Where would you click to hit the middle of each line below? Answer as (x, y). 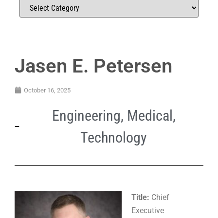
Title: (140, 197)
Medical (150, 115)
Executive (148, 210)
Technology (114, 137)
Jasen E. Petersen (93, 66)
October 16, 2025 (47, 90)
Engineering (86, 115)
